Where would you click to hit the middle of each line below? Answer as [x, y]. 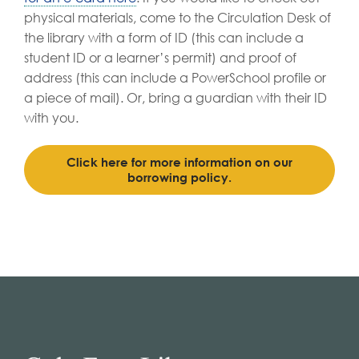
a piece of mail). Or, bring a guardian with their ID [175, 98]
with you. [51, 118]
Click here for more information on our [179, 161]
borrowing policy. [179, 177]
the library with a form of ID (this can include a [164, 38]
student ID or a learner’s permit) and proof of [160, 58]
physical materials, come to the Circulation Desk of [177, 18]
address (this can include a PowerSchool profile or [175, 78]
